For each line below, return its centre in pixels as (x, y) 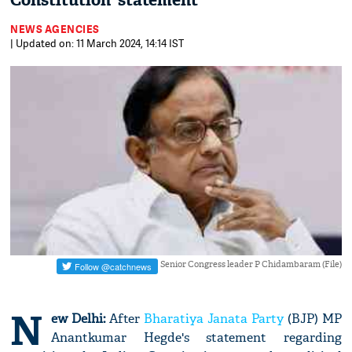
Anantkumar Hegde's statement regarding (196, 338)
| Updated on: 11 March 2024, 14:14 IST (97, 43)
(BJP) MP (312, 319)
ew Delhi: (79, 319)
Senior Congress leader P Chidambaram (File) (251, 264)
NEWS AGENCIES (55, 29)
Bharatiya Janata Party (214, 319)
